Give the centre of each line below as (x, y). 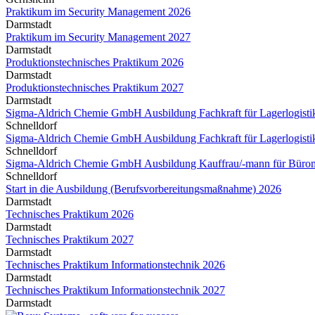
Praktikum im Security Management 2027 (98, 37)
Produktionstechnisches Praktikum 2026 (95, 62)
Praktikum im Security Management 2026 (98, 11)
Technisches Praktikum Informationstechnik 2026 (115, 264)
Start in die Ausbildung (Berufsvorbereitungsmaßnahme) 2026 (143, 188)
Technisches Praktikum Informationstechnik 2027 (115, 290)
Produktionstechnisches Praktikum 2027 (95, 87)
